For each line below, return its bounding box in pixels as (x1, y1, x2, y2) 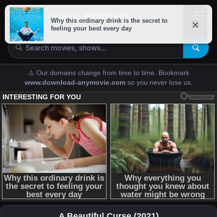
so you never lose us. (127, 79, 193, 86)
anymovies (84, 10, 130, 20)
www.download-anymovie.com (24, 79, 127, 86)
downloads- (36, 10, 85, 20)
